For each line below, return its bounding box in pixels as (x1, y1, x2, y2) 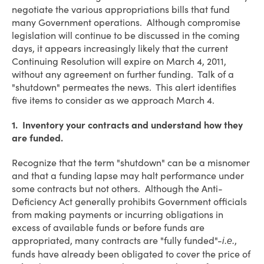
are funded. (12, 132, 65, 144)
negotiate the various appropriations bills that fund (12, 4, 230, 15)
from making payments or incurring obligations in (12, 209, 223, 220)
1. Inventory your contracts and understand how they (12, 119, 243, 131)
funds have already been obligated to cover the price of (12, 248, 250, 260)
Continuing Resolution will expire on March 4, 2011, (12, 55, 226, 67)
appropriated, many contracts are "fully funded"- (12, 235, 222, 246)
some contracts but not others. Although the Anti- (12, 183, 223, 194)
